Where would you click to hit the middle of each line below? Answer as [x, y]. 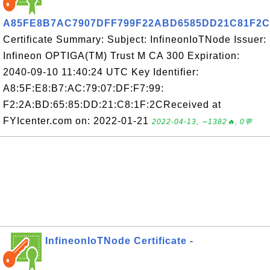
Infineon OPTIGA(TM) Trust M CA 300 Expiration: [121, 56]
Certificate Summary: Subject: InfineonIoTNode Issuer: [135, 39]
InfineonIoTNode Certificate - [119, 241]
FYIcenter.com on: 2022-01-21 [77, 121]
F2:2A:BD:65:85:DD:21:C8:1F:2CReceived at [112, 105]
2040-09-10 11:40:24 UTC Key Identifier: [101, 72]
